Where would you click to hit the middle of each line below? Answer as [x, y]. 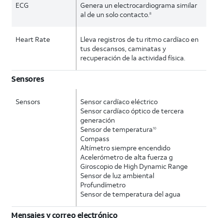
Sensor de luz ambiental [118, 175]
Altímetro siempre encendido [126, 148]
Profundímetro [103, 185]
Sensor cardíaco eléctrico [119, 101]
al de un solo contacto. [115, 14]
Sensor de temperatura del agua [131, 194]
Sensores [28, 79]
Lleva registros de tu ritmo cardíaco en [140, 39]
